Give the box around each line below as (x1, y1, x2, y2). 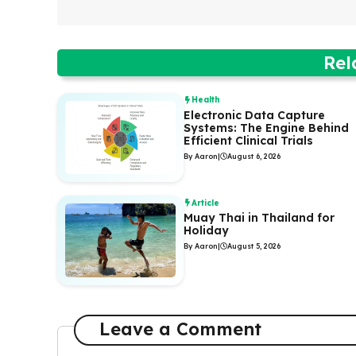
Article (192, 197, 219, 208)
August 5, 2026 (227, 242, 281, 251)
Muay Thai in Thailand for (184, 211, 335, 226)
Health (192, 95, 220, 106)
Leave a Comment (99, 318, 261, 341)
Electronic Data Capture (184, 107, 325, 122)
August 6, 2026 (227, 151, 281, 161)
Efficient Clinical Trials (184, 133, 313, 148)
